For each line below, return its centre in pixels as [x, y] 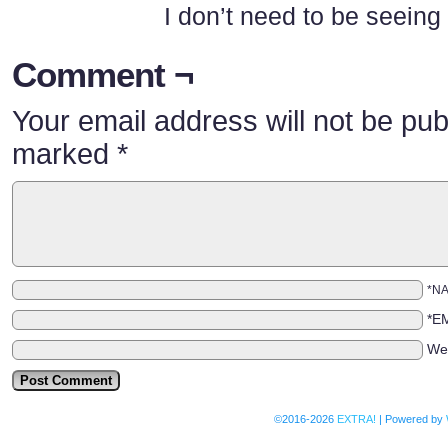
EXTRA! [356, 419]
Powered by [414, 419]
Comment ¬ [102, 74]
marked [64, 154]
